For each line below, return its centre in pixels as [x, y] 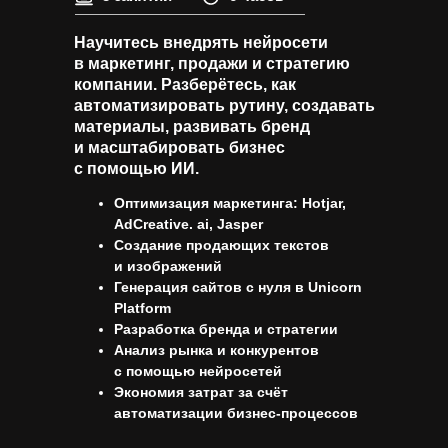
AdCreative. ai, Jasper [188, 224]
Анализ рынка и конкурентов [216, 350]
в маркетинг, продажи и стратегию [212, 63]
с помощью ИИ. [136, 168]
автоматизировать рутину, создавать [224, 105]
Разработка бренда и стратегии [226, 329]
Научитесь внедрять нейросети [201, 42]
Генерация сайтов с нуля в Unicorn [238, 287]
